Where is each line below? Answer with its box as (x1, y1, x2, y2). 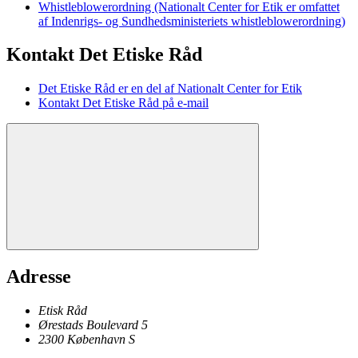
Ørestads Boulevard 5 (38, 318, 148, 332)
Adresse (6, 266, 71, 288)
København (67, 332, 125, 347)
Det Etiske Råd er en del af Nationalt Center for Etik (38, 82, 302, 96)
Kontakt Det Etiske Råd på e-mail (38, 96, 209, 110)
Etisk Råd (38, 304, 87, 318)
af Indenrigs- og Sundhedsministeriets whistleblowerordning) (38, 14, 345, 28)
